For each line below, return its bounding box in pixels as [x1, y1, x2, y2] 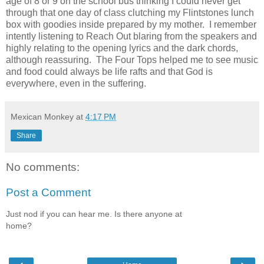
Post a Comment [6, 186, 91, 199]
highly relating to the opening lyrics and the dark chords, [6, 42, 238, 53]
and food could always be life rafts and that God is [6, 66, 213, 77]
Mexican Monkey [11, 111, 74, 121]
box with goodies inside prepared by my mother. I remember [6, 19, 256, 29]
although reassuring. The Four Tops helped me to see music [6, 54, 258, 65]
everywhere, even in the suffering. [6, 78, 146, 88]
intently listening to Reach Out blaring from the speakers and [6, 31, 257, 41]
